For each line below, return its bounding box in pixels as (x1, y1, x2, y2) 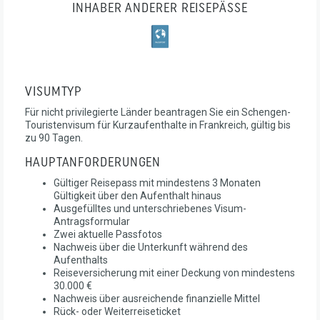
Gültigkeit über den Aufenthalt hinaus (54, 189, 221, 201)
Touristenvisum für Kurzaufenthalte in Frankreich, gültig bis (25, 119, 291, 131)
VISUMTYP (25, 85, 83, 99)
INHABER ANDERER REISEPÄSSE (72, 1, 248, 16)
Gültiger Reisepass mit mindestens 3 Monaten (54, 176, 261, 189)
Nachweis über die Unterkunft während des (54, 241, 248, 253)
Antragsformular (54, 215, 130, 227)
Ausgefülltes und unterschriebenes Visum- (54, 202, 246, 214)
